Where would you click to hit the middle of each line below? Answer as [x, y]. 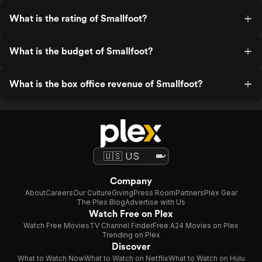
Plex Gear [220, 193]
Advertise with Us [155, 202]
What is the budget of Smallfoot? [81, 51]
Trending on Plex [131, 235]
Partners [189, 193]
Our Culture [92, 193]
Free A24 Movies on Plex [196, 225]
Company [131, 181]
